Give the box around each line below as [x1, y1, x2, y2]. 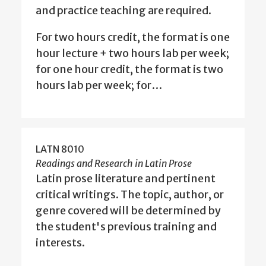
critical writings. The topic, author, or [36, 188, 224, 202]
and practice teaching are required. [36, 4, 211, 18]
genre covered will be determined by [36, 204, 221, 218]
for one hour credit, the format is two [36, 62, 223, 77]
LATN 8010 [36, 143, 84, 156]
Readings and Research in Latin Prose [36, 157, 192, 170]
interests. [36, 236, 85, 250]
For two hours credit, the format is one [36, 30, 230, 45]
